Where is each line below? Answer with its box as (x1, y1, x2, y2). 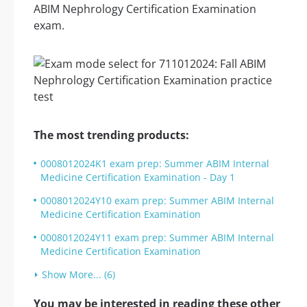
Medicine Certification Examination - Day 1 (40, 171, 235, 184)
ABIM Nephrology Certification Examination (34, 1, 256, 17)
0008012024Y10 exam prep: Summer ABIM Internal (40, 194, 274, 208)
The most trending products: (34, 127, 189, 143)
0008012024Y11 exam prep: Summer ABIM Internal (40, 231, 274, 245)
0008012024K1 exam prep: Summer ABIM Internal (40, 157, 269, 171)
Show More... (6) (42, 268, 115, 282)
